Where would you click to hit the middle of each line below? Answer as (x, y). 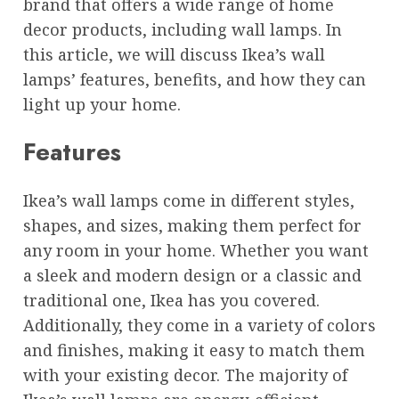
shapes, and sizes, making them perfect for (192, 225)
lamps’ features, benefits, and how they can (195, 79)
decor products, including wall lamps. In (183, 29)
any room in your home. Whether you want (196, 250)
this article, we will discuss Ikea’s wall (174, 54)
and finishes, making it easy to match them (194, 350)
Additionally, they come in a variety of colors (199, 325)
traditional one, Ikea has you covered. (171, 300)
